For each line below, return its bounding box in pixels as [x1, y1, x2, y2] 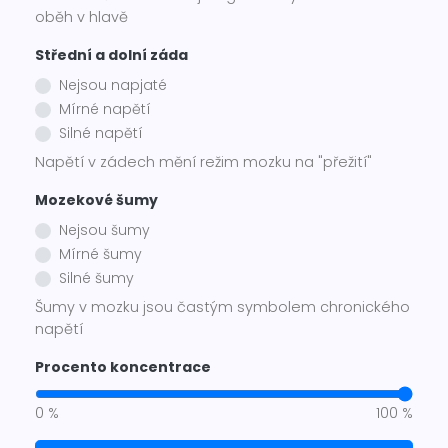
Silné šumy [59, 268, 134, 289]
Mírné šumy [59, 244, 142, 265]
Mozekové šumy [35, 190, 158, 211]
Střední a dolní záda [35, 45, 188, 66]
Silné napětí [59, 123, 143, 144]
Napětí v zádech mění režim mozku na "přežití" [35, 152, 372, 173]
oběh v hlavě [35, 7, 128, 28]
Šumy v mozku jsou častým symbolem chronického [35, 297, 410, 318]
